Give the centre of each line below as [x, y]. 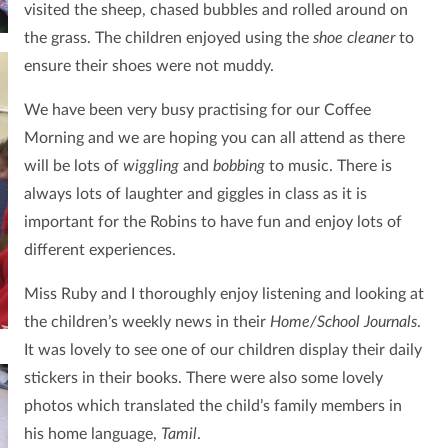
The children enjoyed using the [203, 38]
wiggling [150, 166]
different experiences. [101, 250]
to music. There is [328, 166]
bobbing [238, 166]
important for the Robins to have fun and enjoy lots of [212, 222]
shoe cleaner [355, 38]
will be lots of [73, 166]
